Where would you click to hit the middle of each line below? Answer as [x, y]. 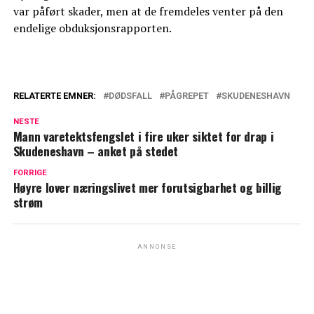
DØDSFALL [130, 96]
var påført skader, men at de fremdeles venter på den [148, 12]
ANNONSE [157, 247]
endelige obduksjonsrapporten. [92, 28]
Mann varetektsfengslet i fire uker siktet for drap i [143, 136]
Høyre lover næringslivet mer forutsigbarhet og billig [148, 187]
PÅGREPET [186, 96]
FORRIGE [30, 173]
